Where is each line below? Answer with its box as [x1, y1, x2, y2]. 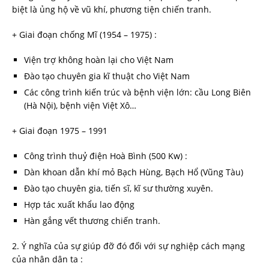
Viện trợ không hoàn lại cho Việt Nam [24, 53, 174, 65]
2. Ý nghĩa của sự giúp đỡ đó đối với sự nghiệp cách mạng [12, 240, 245, 252]
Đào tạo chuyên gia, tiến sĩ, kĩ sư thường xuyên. [24, 182, 213, 194]
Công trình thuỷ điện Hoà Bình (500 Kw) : [24, 150, 187, 162]
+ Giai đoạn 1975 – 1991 [12, 124, 107, 136]
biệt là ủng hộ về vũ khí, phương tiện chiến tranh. [12, 3, 211, 15]
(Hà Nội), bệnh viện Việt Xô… [24, 99, 136, 111]
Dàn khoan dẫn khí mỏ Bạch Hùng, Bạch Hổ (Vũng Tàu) [24, 166, 243, 178]
